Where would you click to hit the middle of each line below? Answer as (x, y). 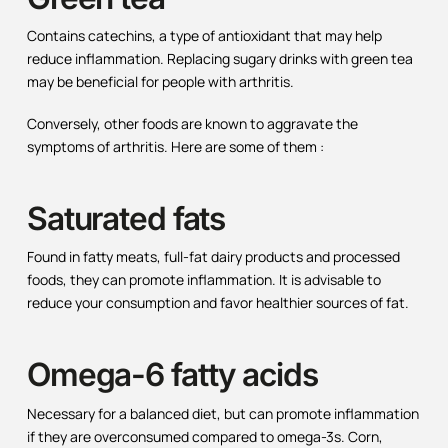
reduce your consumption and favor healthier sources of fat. (217, 303)
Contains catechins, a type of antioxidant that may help (204, 36)
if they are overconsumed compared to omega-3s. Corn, (204, 436)
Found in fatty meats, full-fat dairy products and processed (213, 257)
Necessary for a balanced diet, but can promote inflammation (222, 413)
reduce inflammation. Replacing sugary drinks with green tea (219, 59)
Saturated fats (126, 218)
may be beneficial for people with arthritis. (160, 82)
